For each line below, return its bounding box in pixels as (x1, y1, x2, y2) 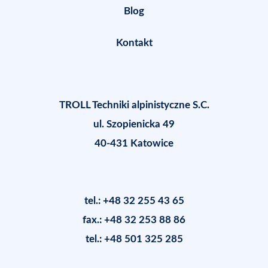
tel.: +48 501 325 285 (85, 233, 183, 244)
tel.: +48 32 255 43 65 (84, 195, 184, 206)
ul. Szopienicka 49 (93, 118, 175, 129)
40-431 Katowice (95, 138, 173, 148)
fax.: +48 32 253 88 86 (83, 214, 185, 225)
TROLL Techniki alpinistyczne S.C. (59, 99, 209, 110)
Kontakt (115, 37, 153, 48)
